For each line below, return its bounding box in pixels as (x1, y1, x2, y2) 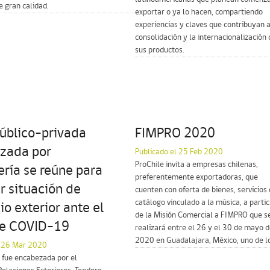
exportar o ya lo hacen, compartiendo (135, 7, 263, 17)
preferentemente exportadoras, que (135, 172, 258, 182)
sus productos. (135, 45, 184, 55)
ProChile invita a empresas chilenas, (135, 160, 258, 169)
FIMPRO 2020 (135, 126, 215, 141)
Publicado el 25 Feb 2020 (135, 147, 223, 157)
